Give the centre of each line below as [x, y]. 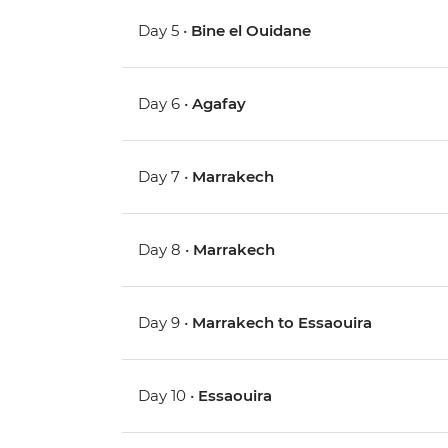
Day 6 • [165, 104]
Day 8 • [166, 250]
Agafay [219, 104]
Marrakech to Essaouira [282, 323]
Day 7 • [165, 177]
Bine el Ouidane [251, 31]
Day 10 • [168, 396]
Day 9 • [165, 323]
